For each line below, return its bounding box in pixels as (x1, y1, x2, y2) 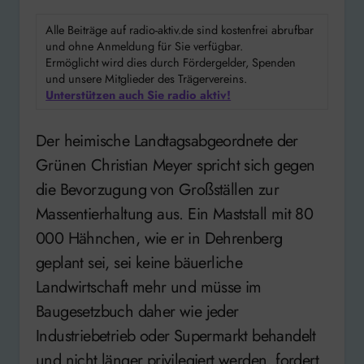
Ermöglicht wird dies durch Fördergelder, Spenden (45, 53, 297, 71)
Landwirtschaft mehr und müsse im (36, 275, 262, 299)
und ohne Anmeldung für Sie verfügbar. (45, 37, 244, 54)
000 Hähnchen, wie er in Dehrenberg (36, 226, 283, 250)
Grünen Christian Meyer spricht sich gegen (36, 153, 315, 177)
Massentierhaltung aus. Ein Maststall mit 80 (36, 201, 314, 226)
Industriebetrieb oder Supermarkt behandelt (36, 323, 316, 348)
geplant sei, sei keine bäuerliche (36, 250, 243, 275)
